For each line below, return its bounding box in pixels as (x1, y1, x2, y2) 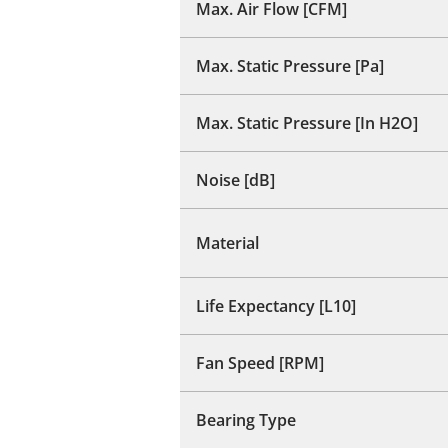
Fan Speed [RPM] (196, 351, 324, 374)
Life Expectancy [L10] (196, 294, 356, 317)
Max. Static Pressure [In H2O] (196, 111, 418, 134)
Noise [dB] (196, 168, 275, 191)
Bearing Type (196, 408, 296, 431)
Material (196, 231, 259, 254)
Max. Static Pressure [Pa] (196, 54, 384, 77)
